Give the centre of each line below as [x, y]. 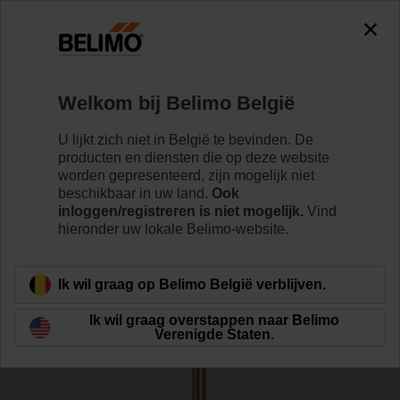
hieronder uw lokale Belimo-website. [173, 229]
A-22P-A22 [66, 112]
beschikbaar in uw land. [135, 193]
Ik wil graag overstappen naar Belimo [214, 320]
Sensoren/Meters [129, 72]
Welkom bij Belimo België [176, 103]
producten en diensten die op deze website [194, 157]
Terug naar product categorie [130, 237]
